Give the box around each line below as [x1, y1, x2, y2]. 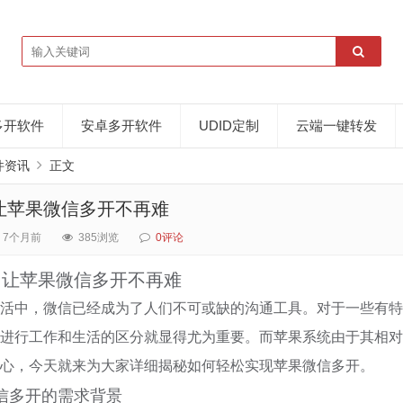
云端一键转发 [295, 118, 377, 133]
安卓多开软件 [80, 118, 162, 133]
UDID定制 [198, 118, 259, 133]
